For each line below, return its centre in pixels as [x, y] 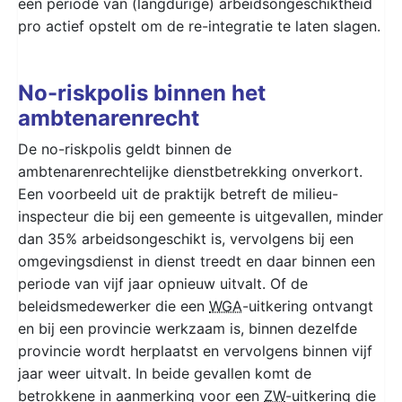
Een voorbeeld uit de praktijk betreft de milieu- [178, 193]
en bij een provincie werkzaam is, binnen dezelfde [188, 328]
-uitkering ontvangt [308, 306]
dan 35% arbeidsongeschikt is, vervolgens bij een [186, 238]
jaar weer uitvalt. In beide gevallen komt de [165, 373]
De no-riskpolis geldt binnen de [125, 149]
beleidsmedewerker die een [114, 306]
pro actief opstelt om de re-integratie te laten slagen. [199, 26]
